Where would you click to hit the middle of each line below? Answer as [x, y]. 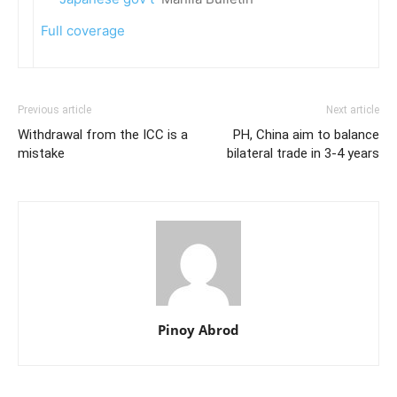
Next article [353, 110]
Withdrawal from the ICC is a [103, 135]
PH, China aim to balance [306, 135]
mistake [41, 153]
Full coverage [83, 31]
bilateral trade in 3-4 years [303, 153]
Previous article [54, 110]
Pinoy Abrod [198, 330]
